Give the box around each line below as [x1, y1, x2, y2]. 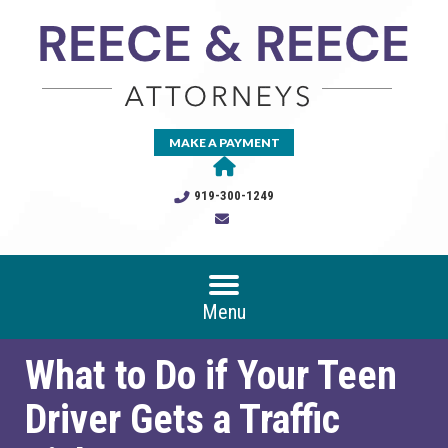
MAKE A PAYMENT [168, 135, 280, 150]
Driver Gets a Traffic [25, 396, 340, 443]
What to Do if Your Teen [25, 352, 397, 399]
